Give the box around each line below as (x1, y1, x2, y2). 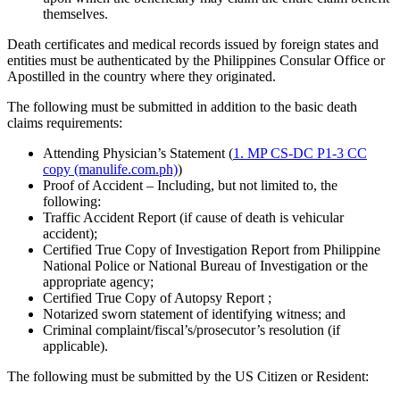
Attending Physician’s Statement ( (43, 145, 233, 161)
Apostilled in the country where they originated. (7, 68, 276, 84)
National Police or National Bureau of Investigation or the (43, 257, 368, 273)
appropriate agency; (43, 273, 154, 289)
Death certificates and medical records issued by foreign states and (7, 36, 379, 52)
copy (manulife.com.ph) (43, 161, 178, 177)
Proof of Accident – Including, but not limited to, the (43, 177, 337, 193)
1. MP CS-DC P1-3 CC (233, 145, 367, 161)
